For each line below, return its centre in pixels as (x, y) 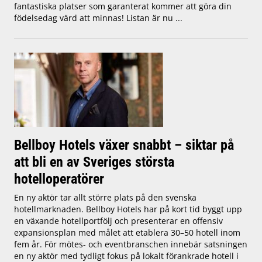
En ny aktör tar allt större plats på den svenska (105, 197)
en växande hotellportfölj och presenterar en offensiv (118, 220)
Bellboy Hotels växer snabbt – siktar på (124, 144)
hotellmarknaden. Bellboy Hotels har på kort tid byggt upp (128, 209)
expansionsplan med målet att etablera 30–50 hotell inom (127, 232)
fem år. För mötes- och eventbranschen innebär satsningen (131, 244)
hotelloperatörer (59, 178)
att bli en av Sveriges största (94, 161)
